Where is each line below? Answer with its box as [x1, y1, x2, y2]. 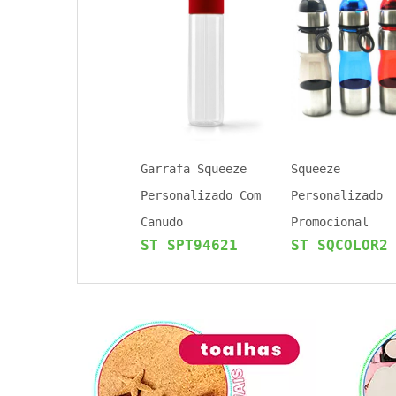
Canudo [141, 215, 183, 229]
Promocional [291, 215, 369, 229]
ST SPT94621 [141, 237, 238, 254]
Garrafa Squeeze [141, 162, 247, 176]
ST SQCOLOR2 [291, 237, 388, 254]
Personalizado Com [141, 188, 261, 202]
